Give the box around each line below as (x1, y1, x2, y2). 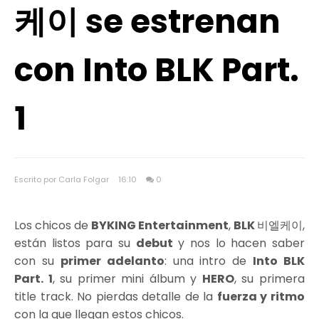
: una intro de (164, 253, 253, 269)
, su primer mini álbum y (52, 271, 202, 287)
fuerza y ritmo (216, 288, 305, 305)
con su (14, 253, 61, 269)
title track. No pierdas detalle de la (14, 288, 217, 305)
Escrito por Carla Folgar (14, 174, 111, 185)
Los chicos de (14, 217, 89, 234)
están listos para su (14, 235, 136, 251)
